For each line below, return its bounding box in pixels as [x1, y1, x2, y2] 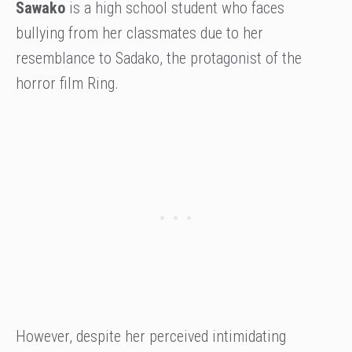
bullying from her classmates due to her [16, 23, 263, 42]
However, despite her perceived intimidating [16, 326, 286, 346]
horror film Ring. [16, 73, 119, 93]
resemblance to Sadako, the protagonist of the [16, 48, 302, 68]
